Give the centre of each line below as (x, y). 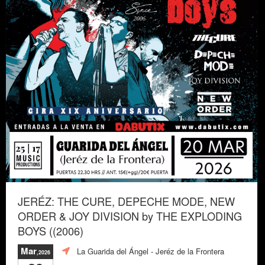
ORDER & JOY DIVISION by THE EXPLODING (130, 216)
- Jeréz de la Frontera (186, 251)
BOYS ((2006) (51, 230)
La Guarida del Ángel (113, 251)
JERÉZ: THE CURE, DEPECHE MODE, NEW (126, 201)
